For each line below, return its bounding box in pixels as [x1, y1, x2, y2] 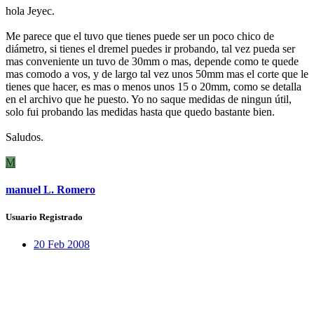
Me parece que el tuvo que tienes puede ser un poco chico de [6, 29, 274, 42]
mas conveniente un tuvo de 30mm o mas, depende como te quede [6, 55, 299, 67]
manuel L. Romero [6, 183, 95, 196]
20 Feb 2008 [34, 238, 90, 251]
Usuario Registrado [6, 212, 83, 223]
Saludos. [6, 130, 43, 143]
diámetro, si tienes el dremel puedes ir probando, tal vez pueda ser [6, 42, 295, 55]
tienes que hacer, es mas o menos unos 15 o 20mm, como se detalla [6, 80, 301, 93]
